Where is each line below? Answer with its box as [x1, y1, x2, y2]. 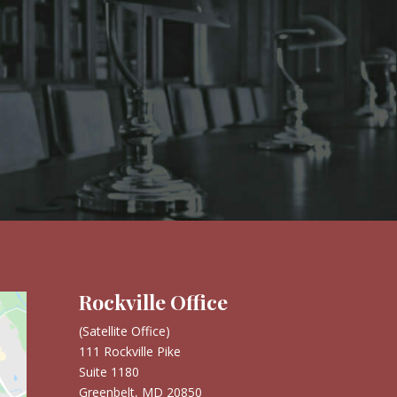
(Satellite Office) [79, 323, 171, 340]
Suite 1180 [79, 363, 140, 381]
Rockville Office [79, 288, 229, 316]
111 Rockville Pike [79, 343, 182, 361]
